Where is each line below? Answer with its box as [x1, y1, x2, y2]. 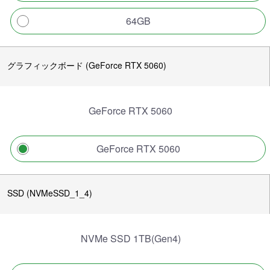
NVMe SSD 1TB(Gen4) [80, 231, 181, 245]
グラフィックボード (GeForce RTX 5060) [7, 58, 166, 71]
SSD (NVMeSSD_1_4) [7, 186, 92, 199]
